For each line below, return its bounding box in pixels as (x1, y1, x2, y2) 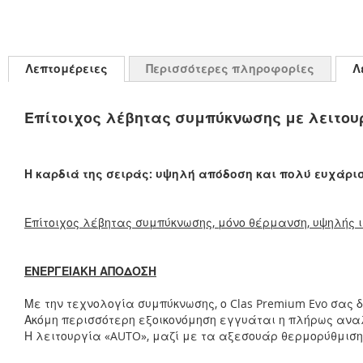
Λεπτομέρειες (25, 61, 108, 76)
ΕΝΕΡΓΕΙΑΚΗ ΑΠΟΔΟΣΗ (24, 263, 156, 279)
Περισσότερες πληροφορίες (146, 61, 314, 76)
